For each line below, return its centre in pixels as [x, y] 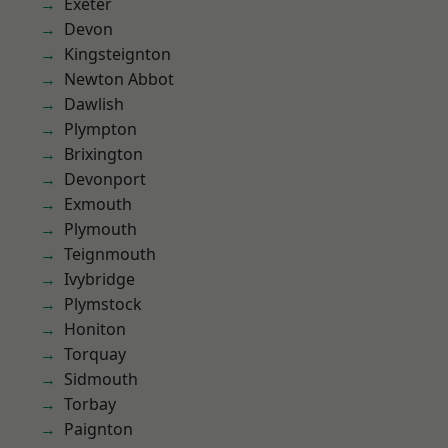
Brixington [103, 154]
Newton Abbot [119, 79]
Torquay [95, 354]
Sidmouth [101, 379]
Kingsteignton [117, 54]
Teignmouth [110, 254]
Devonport [105, 179]
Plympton [100, 129]
